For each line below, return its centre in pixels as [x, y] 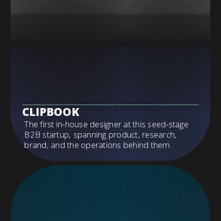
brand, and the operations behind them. [98, 145]
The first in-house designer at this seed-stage [106, 124]
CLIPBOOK [51, 111]
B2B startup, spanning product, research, [101, 134]
